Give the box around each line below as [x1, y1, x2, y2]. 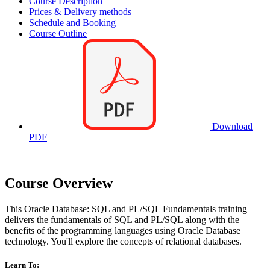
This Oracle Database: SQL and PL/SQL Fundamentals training [5, 203, 247, 214]
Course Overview [5, 175, 113, 192]
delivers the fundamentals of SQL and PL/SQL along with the [5, 214, 239, 225]
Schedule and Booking [29, 17, 116, 28]
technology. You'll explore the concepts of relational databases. [5, 236, 242, 246]
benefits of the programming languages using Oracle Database [5, 225, 240, 236]
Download [210, 121, 253, 132]
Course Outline [29, 28, 87, 39]
